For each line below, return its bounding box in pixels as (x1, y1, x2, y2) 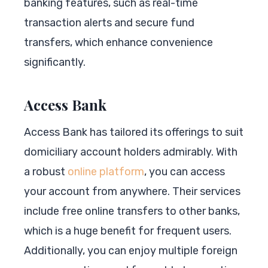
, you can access (144, 165, 225, 178)
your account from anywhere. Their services (24, 184, 240, 198)
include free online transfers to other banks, (24, 204, 240, 218)
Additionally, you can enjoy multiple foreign (24, 243, 237, 257)
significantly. (24, 55, 86, 69)
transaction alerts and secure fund (24, 16, 194, 29)
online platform (68, 165, 144, 178)
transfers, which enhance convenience (24, 35, 213, 49)
